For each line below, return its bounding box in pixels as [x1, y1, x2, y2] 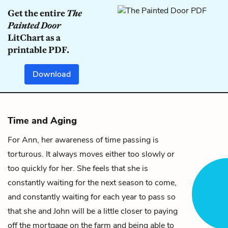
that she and [8, 205, 53, 217]
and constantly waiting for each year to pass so [8, 191, 176, 203]
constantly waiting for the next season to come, [8, 177, 177, 188]
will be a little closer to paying [70, 205, 178, 217]
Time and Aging [8, 114, 77, 127]
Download [33, 68, 71, 80]
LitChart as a [8, 32, 61, 43]
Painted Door [8, 19, 61, 31]
